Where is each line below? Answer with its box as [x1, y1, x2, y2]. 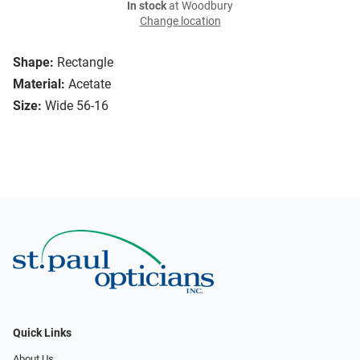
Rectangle [57, 55, 113, 71]
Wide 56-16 [45, 98, 108, 114]
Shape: [13, 55, 54, 71]
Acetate [68, 76, 111, 92]
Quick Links [13, 325, 72, 340]
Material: [13, 76, 65, 92]
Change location [139, 14, 221, 29]
